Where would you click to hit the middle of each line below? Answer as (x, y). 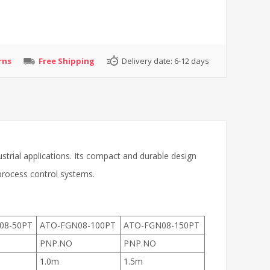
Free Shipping (67, 61)
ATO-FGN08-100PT (78, 225)
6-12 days (192, 61)
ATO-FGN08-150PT (162, 225)
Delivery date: (147, 61)
